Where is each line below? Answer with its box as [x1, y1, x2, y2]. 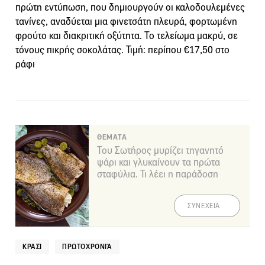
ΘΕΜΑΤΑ [97, 132, 127, 142]
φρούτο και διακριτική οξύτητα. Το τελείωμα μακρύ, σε [15, 29, 238, 42]
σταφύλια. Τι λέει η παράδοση [97, 167, 218, 180]
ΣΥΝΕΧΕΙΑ [188, 201, 220, 210]
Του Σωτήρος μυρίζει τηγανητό [97, 144, 224, 157]
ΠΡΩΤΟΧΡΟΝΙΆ [62, 241, 112, 251]
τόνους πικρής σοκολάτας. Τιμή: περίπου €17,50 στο [15, 43, 230, 56]
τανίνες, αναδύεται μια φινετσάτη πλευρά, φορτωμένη [15, 15, 237, 28]
